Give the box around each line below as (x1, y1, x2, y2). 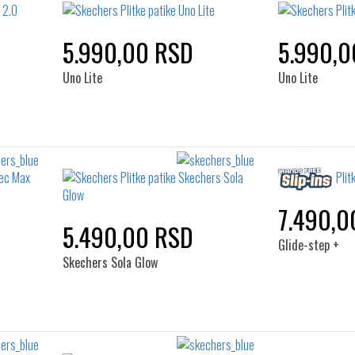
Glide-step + (278, 235, 339, 254)
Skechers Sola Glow (62, 253, 158, 272)
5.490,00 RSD (62, 218, 193, 255)
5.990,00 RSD (62, 33, 193, 71)
